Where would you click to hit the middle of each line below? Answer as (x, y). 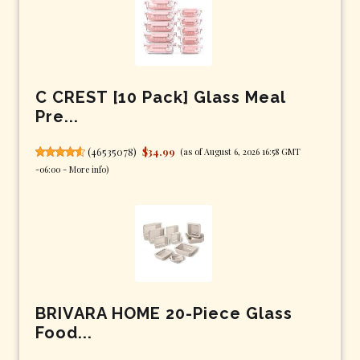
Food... (64, 332)
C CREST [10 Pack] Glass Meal (160, 97)
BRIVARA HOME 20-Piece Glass (164, 313)
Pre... (57, 116)
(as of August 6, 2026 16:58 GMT (241, 151)
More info (88, 169)
